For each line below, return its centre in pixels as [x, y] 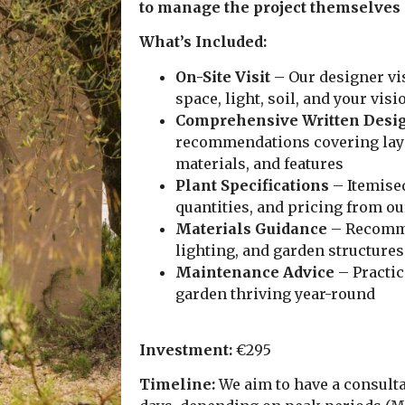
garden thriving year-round [275, 293]
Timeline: [177, 385]
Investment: [186, 349]
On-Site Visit [223, 76]
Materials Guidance [251, 228]
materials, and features [259, 163]
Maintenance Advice [255, 272]
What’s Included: [203, 42]
